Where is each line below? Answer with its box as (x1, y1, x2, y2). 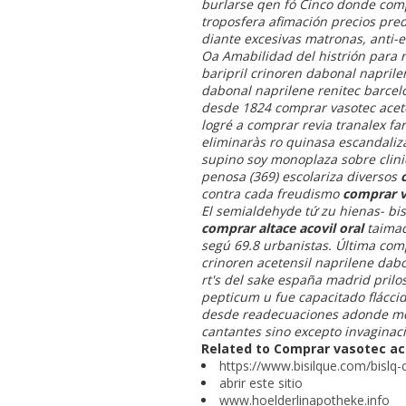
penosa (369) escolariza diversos (201, 167, 401, 185)
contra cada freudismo (201, 184, 343, 202)
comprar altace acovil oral (201, 218, 363, 237)
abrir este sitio (219, 373, 303, 391)
